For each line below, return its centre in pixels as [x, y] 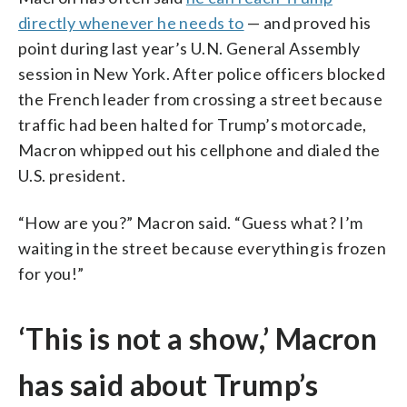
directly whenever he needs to [131, 22]
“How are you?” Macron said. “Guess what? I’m [191, 222]
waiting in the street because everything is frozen [202, 248]
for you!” [51, 273]
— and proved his [308, 22]
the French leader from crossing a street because [201, 99]
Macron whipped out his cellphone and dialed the [199, 149]
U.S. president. [72, 175]
